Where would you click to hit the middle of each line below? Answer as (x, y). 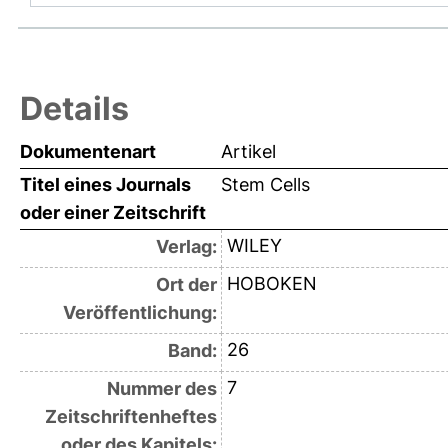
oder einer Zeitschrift (113, 213)
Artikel (248, 152)
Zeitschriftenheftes (130, 417)
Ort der (186, 285)
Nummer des (161, 389)
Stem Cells (265, 185)
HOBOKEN (271, 284)
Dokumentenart (88, 152)
